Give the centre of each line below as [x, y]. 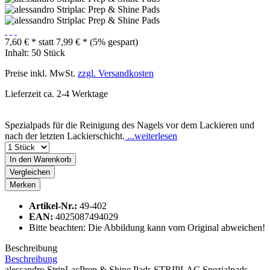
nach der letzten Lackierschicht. [65, 136]
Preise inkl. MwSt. [41, 73]
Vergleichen [30, 172]
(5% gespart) [114, 42]
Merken [23, 184]
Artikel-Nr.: [54, 206]
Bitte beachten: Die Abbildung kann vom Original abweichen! [147, 227]
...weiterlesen [151, 136]
